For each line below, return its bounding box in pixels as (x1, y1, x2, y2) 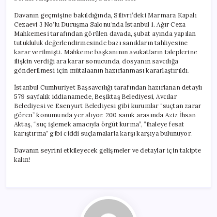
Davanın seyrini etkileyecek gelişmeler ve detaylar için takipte (14, 146, 201, 155)
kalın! (14, 155, 31, 164)
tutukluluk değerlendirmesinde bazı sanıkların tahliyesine (14, 38, 188, 47)
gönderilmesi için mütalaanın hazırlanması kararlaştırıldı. (14, 66, 189, 75)
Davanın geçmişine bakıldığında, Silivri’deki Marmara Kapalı (14, 11, 197, 19)
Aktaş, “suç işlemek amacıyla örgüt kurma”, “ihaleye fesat (14, 120, 185, 128)
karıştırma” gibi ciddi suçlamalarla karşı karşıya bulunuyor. (14, 129, 192, 138)
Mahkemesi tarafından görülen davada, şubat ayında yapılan (14, 29, 196, 38)
